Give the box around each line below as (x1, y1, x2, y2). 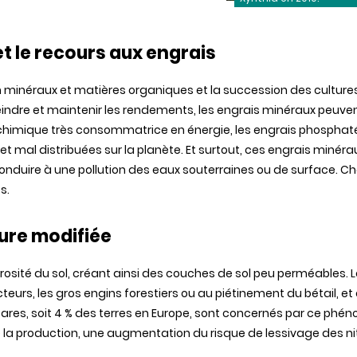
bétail (304, 285, 336, 301)
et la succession (194, 82, 290, 98)
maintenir (47, 102, 102, 118)
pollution (76, 162, 128, 178)
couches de (163, 265, 235, 281)
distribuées (39, 142, 102, 158)
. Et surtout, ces (181, 142, 268, 158)
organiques (128, 82, 194, 98)
